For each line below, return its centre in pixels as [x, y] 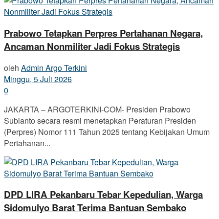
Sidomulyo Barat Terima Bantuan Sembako [95, 208]
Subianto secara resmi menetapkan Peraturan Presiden [100, 120]
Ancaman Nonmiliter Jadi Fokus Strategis [92, 46]
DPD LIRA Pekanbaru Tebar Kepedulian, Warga [103, 195]
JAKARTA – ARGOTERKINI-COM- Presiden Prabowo [97, 109]
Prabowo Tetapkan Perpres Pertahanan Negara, [103, 33]
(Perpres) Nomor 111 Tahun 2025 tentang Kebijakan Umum [107, 131]
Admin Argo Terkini [54, 67]
